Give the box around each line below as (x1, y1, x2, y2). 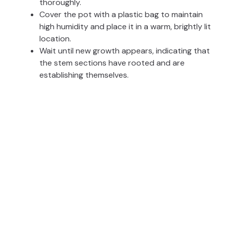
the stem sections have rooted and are (39, 58, 185, 69)
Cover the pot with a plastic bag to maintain (39, 9, 203, 20)
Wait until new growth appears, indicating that (39, 45, 210, 56)
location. (39, 33, 71, 44)
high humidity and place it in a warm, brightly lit (39, 21, 211, 32)
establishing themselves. (39, 70, 129, 81)
